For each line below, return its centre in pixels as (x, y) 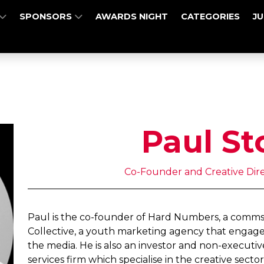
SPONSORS (47, 16)
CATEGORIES (211, 16)
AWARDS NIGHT (132, 16)
